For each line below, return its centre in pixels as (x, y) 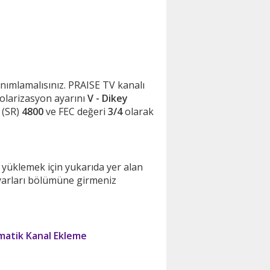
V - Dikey (108, 98)
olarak (138, 111)
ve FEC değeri (76, 111)
